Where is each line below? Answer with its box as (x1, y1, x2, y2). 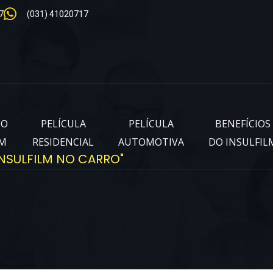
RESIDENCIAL (32, 135, 94, 149)
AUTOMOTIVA (118, 135, 184, 149)
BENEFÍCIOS (215, 117, 271, 130)
